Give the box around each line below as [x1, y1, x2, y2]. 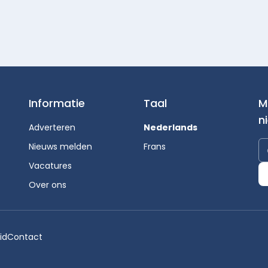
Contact [7, 231, 42, 243]
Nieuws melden [29, 141, 92, 153]
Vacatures [29, 160, 72, 172]
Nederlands [144, 121, 197, 133]
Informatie [29, 96, 85, 111]
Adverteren [29, 121, 75, 133]
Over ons [29, 179, 66, 191]
